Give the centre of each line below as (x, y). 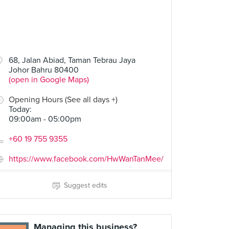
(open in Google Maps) (49, 80)
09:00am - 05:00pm (45, 119)
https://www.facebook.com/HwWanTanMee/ (86, 159)
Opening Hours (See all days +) (63, 100)
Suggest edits (85, 185)
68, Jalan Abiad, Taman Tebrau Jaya (72, 60)
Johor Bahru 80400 (44, 70)
